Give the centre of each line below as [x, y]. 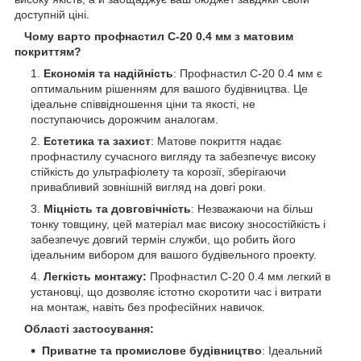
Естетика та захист [97, 141]
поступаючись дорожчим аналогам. [124, 119]
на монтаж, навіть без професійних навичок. [148, 307]
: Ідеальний [292, 350]
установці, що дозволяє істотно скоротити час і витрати [176, 291]
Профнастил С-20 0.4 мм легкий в [239, 276]
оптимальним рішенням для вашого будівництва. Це [169, 88]
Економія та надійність [108, 73]
